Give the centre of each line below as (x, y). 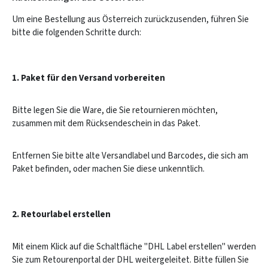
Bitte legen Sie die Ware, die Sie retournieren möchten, (115, 110)
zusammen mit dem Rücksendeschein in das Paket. (106, 124)
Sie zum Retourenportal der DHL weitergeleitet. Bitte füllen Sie (130, 260)
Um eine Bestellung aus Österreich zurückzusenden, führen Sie (130, 19)
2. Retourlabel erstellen (61, 214)
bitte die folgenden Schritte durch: (77, 33)
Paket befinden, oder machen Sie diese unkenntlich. (108, 169)
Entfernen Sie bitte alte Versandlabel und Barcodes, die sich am (130, 156)
